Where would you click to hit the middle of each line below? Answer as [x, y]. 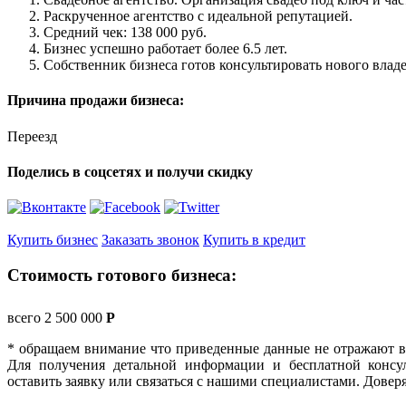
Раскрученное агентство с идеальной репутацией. [198, 16]
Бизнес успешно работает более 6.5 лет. [165, 49]
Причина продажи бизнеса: [96, 101]
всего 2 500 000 [57, 317]
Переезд [32, 136]
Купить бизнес [53, 240]
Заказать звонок [150, 240]
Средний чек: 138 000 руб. [125, 33]
